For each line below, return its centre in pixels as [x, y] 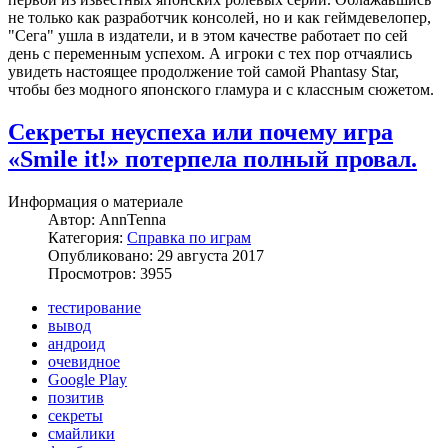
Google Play [87, 380]
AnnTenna [132, 220]
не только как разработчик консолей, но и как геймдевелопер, [219, 18]
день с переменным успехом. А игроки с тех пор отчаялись [210, 54]
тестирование [94, 308]
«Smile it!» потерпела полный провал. [212, 159]
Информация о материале [95, 202]
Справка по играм [189, 238]
